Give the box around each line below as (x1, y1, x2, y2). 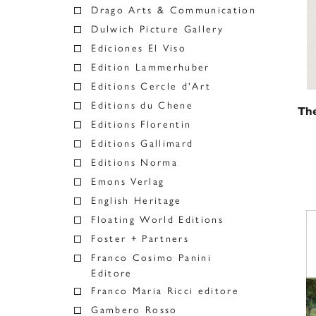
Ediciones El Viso (91, 42, 186, 54)
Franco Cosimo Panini (91, 252, 212, 264)
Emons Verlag (91, 176, 165, 188)
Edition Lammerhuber (91, 61, 210, 73)
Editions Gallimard (91, 138, 194, 150)
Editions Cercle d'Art (91, 80, 212, 92)
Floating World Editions (91, 214, 224, 226)
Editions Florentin (91, 119, 192, 130)
